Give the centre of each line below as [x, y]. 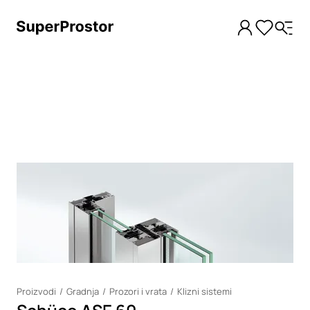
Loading [32, 167]
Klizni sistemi [204, 291]
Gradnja [83, 291]
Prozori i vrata [138, 291]
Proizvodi [36, 291]
